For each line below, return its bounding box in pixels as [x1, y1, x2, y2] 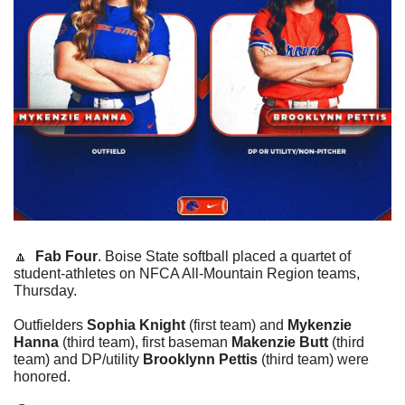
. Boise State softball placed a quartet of [98, 248, 351, 264]
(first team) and [185, 316, 287, 333]
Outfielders [14, 316, 87, 333]
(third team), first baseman [59, 334, 231, 350]
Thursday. [14, 282, 77, 298]
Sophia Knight [87, 316, 185, 333]
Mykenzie [287, 316, 352, 333]
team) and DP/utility [14, 351, 143, 367]
